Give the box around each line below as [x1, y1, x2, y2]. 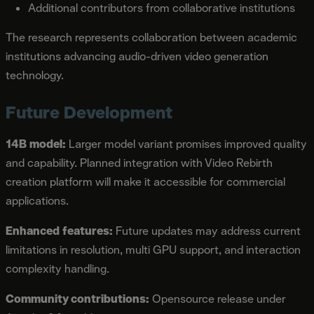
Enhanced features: [6, 223, 113, 238]
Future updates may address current [113, 223, 301, 238]
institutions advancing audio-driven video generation [6, 48, 268, 64]
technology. [6, 67, 64, 83]
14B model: [6, 136, 66, 151]
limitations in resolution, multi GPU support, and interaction [6, 242, 301, 257]
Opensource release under [149, 291, 286, 306]
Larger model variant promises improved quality [66, 136, 307, 151]
